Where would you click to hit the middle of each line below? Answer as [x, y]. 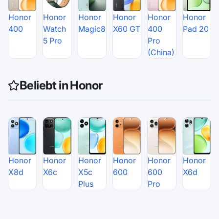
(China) [161, 53]
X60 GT [126, 29]
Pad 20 [196, 29]
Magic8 [92, 29]
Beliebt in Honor [61, 86]
